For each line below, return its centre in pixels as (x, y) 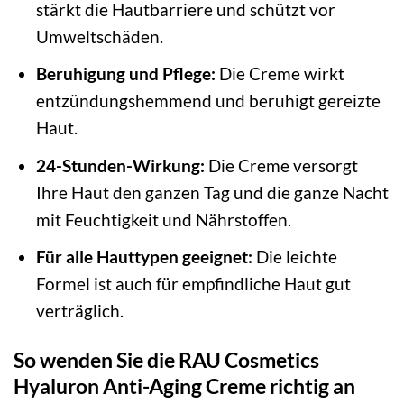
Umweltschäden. (99, 36)
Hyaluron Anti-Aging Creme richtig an (184, 386)
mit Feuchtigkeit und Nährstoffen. (163, 219)
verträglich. (79, 311)
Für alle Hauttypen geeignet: (144, 257)
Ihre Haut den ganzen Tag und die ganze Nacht (212, 192)
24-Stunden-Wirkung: (120, 165)
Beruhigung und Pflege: (125, 74)
